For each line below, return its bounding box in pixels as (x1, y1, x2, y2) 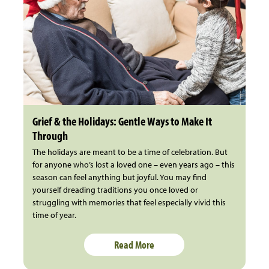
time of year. (32, 209, 76, 220)
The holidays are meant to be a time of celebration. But (32, 146, 228, 157)
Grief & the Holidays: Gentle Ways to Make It (32, 113, 212, 128)
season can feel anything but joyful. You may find (32, 171, 207, 183)
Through (32, 127, 68, 143)
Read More (114, 237, 155, 252)
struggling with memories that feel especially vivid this (32, 196, 226, 208)
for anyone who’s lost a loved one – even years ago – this (32, 159, 235, 170)
